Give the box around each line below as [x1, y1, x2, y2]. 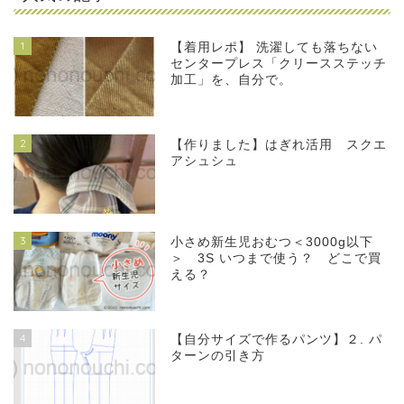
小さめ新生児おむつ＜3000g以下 [170, 235, 374, 250]
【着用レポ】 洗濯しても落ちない [170, 40, 379, 54]
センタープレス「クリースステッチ [170, 56, 388, 70]
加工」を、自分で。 [170, 72, 293, 87]
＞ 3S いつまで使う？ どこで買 [170, 252, 382, 266]
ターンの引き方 [170, 349, 266, 363]
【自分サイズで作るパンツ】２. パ [170, 333, 383, 347]
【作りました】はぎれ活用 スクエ [170, 138, 388, 152]
